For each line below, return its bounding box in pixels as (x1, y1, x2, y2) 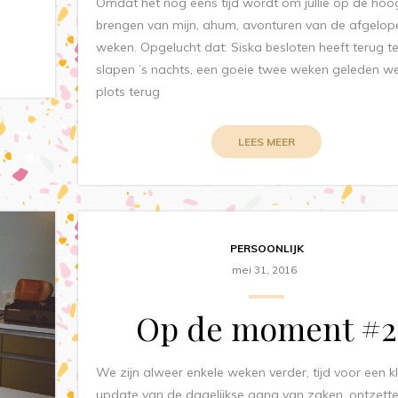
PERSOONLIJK (229, 241, 304, 255)
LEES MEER (238, 134, 296, 148)
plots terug (96, 83, 161, 99)
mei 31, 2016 (232, 262, 298, 276)
